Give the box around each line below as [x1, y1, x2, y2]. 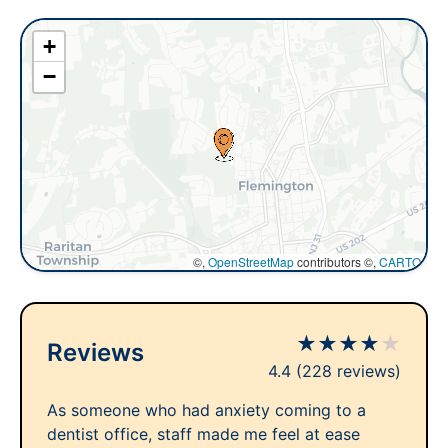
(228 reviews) [296, 361, 401, 381]
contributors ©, [294, 253, 379, 270]
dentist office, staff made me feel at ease [47, 424, 360, 444]
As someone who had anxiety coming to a [47, 400, 366, 420]
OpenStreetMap [208, 253, 294, 270]
